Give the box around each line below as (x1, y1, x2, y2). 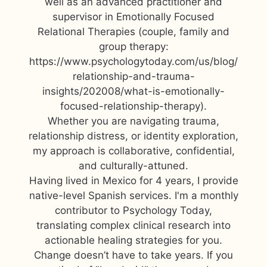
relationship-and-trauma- (72, 70, 195, 82)
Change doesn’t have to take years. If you (34, 249, 233, 261)
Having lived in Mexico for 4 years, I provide (29, 175, 238, 187)
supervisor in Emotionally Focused (52, 11, 215, 23)
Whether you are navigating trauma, (48, 115, 219, 127)
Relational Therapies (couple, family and (38, 26, 229, 38)
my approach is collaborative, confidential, (32, 145, 235, 157)
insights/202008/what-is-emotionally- (42, 85, 225, 97)
